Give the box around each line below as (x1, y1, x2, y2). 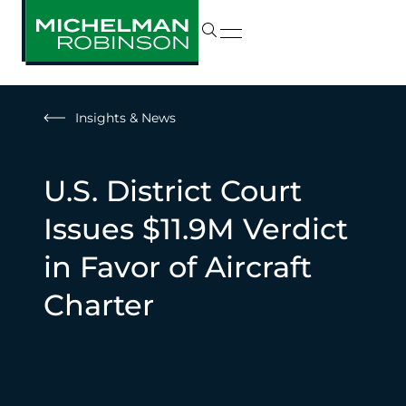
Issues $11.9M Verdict (43, 211, 348, 246)
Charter (43, 287, 154, 323)
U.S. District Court (43, 173, 302, 208)
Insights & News (75, 110, 176, 126)
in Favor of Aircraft (43, 249, 312, 285)
